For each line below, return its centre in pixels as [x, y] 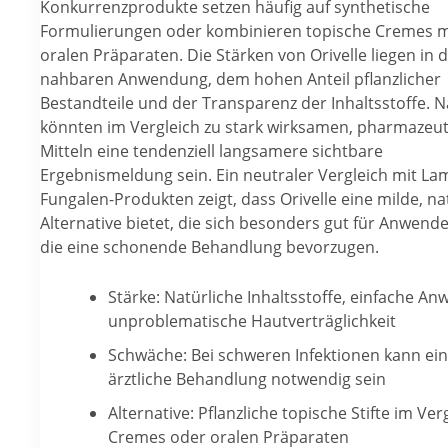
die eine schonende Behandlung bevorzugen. [209, 247]
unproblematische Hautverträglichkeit [251, 320]
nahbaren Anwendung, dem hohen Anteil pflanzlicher [240, 79]
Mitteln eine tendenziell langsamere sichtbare [211, 151]
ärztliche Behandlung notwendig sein [246, 378]
